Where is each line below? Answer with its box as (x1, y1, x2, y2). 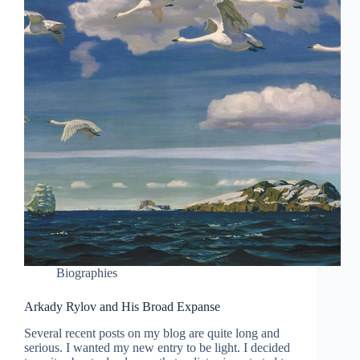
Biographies (56, 266, 117, 280)
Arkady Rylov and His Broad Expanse (24, 300, 220, 314)
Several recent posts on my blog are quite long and (24, 326, 280, 341)
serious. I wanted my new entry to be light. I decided (24, 341, 290, 355)
